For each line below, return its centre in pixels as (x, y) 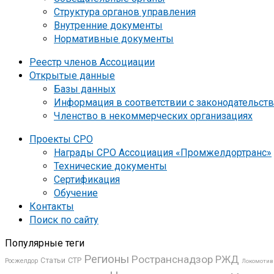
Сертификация (87, 179)
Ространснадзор (172, 259)
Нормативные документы (114, 39)
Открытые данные (72, 75)
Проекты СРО (61, 139)
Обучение (76, 193)
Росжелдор (21, 261)
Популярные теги (45, 243)
